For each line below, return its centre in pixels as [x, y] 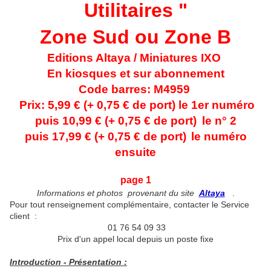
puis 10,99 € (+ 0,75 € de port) [117, 121]
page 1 [135, 180]
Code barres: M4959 [135, 90]
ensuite [135, 152]
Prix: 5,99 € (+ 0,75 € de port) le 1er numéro [137, 105]
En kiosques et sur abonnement [135, 74]
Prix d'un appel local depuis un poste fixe [135, 239]
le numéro [219, 137]
